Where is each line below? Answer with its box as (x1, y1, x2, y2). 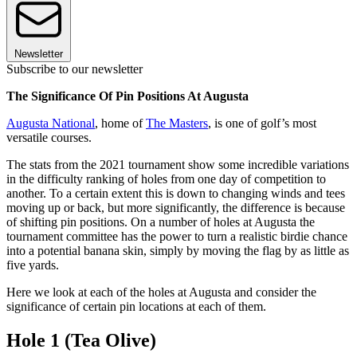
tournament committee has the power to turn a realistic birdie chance (6, 229, 347, 244)
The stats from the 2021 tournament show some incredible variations (6, 158, 349, 172)
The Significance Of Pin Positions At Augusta (6, 89, 249, 104)
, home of (95, 116, 146, 131)
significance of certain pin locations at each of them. (6, 300, 266, 314)
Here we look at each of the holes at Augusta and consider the (6, 285, 316, 300)
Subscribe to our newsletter (6, 62, 143, 76)
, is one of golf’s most (208, 116, 316, 131)
